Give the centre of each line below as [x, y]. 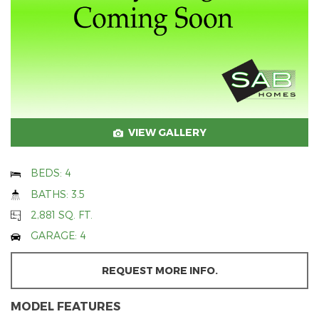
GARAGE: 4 [58, 236]
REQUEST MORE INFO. [159, 270]
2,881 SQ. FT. [62, 215]
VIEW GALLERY [167, 132]
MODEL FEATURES [66, 305]
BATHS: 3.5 [58, 194]
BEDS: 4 [51, 173]
